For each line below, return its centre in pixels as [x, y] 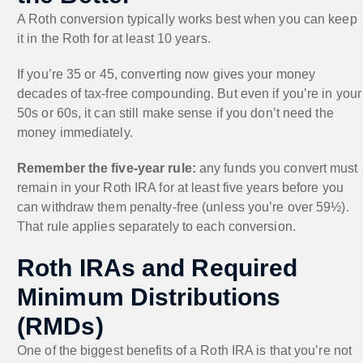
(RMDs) [60, 326]
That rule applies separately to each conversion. [156, 226]
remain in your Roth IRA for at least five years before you [180, 187]
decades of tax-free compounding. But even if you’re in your [189, 93]
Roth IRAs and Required [158, 267]
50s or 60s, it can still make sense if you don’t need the [175, 113]
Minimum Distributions [149, 297]
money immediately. [75, 132]
